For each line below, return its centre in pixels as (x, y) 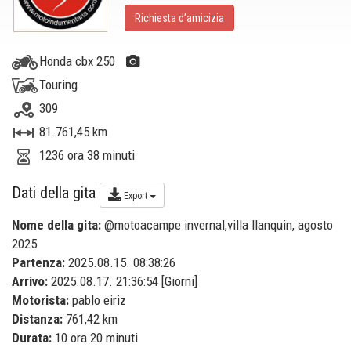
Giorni (179, 281)
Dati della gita (56, 193)
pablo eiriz (98, 300)
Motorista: (40, 300)
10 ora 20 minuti (95, 338)
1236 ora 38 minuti (87, 155)
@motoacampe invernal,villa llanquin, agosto (217, 225)
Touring (58, 85)
